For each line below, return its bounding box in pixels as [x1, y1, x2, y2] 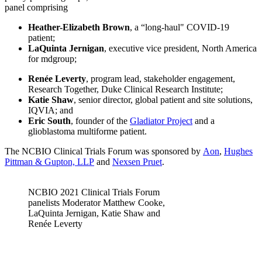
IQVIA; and [28, 105, 73, 116]
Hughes [224, 146, 253, 157]
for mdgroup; [28, 54, 77, 64]
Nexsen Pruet [112, 157, 162, 167]
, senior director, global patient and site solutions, [74, 95, 253, 105]
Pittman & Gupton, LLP [5, 157, 94, 167]
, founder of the [71, 116, 130, 126]
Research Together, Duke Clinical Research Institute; [28, 84, 225, 95]
